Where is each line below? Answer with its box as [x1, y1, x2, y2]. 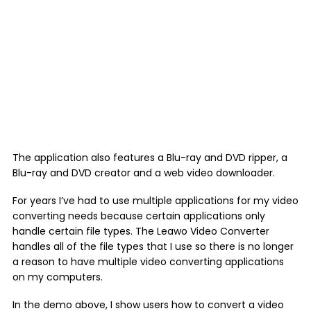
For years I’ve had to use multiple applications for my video [12, 194, 299, 208]
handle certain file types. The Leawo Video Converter [12, 224, 269, 238]
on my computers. [12, 270, 103, 284]
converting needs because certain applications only [12, 209, 265, 223]
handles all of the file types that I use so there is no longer [12, 239, 294, 253]
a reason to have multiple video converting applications [12, 255, 284, 269]
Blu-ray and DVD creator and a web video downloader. [12, 166, 275, 180]
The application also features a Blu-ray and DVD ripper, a [12, 151, 287, 165]
